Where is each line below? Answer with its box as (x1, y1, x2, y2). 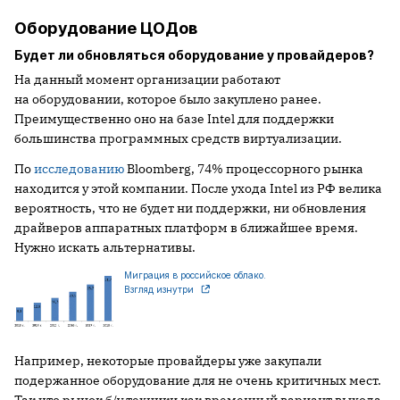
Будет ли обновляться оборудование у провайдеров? (14, 46, 374, 62)
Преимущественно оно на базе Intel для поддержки (14, 110, 334, 127)
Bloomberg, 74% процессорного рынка (124, 160, 363, 177)
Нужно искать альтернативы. (14, 238, 196, 255)
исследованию (34, 160, 124, 177)
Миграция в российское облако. (124, 269, 266, 280)
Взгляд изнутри (124, 283, 196, 295)
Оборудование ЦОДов (14, 18, 197, 37)
